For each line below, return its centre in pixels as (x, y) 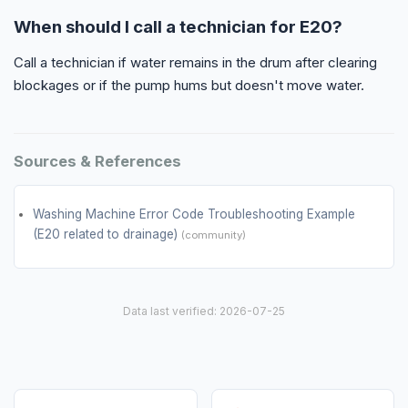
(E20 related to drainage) (107, 235)
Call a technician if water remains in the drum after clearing (195, 62)
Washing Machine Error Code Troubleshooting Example (194, 214)
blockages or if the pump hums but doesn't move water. (189, 85)
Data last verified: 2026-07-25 (204, 311)
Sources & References (97, 161)
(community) (214, 235)
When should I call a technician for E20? (178, 26)
